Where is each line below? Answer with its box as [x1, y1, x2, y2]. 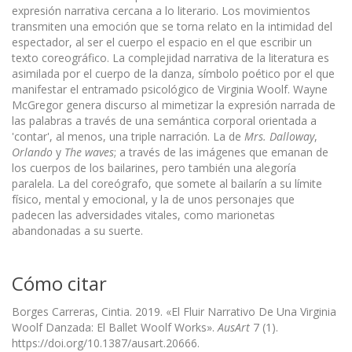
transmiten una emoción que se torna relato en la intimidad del [12, 18, 332, 34]
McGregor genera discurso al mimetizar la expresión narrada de [12, 97, 335, 112]
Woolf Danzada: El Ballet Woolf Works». [12, 319, 218, 335]
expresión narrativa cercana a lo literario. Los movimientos [12, 2, 310, 18]
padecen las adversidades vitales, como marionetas [12, 207, 275, 222]
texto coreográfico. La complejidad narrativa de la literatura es [12, 49, 329, 65]
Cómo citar [12, 269, 107, 296]
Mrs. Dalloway [244, 128, 314, 144]
